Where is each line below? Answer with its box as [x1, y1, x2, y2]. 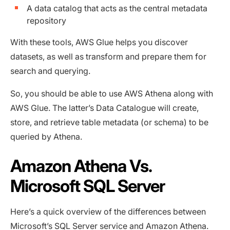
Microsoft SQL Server [10, 176, 165, 197]
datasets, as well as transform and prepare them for [10, 51, 206, 62]
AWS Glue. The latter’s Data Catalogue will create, [10, 103, 199, 113]
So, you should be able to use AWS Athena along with [10, 88, 213, 99]
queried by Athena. [10, 131, 82, 142]
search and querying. [10, 66, 90, 76]
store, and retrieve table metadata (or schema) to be [10, 117, 208, 128]
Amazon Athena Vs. [10, 156, 152, 177]
